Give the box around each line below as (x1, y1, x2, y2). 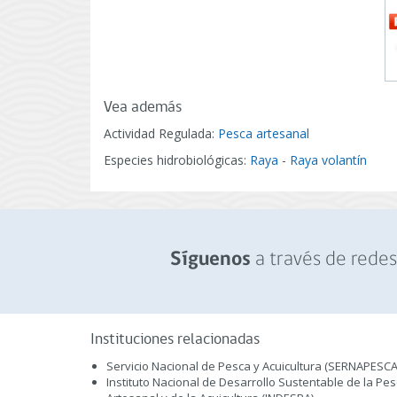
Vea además (104, 99, 182, 116)
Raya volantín (290, 152, 367, 168)
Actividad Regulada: (104, 125, 218, 142)
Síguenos (169, 250, 251, 270)
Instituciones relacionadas (90, 331, 260, 348)
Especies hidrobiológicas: (104, 152, 250, 168)
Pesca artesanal (218, 125, 309, 142)
